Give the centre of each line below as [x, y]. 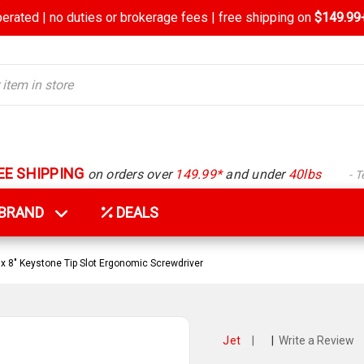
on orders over [130, 174]
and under [255, 174]
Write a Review [316, 341]
